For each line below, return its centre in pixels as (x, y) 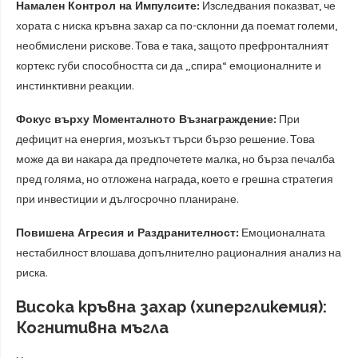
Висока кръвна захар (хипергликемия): (171, 307)
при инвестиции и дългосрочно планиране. (127, 199)
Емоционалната (282, 233)
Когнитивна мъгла (92, 328)
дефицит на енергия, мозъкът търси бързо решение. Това (165, 139)
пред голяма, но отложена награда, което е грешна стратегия (175, 179)
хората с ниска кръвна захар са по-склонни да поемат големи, (177, 26)
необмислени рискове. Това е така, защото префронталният (172, 46)
